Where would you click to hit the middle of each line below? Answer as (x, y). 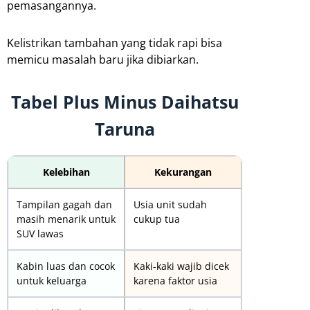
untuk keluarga (52, 280)
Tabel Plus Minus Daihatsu (125, 101)
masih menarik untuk (66, 219)
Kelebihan (66, 172)
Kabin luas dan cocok (66, 266)
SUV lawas (40, 233)
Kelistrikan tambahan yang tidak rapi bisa (115, 43)
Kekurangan (183, 172)
